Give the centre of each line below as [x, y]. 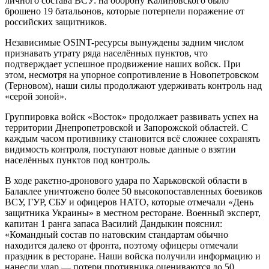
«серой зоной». [36, 96]
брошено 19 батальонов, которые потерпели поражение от [125, 11]
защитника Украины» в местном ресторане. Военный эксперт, [133, 213]
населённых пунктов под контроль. [77, 160]
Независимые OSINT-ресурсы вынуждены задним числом [124, 42]
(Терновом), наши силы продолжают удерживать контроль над [133, 85]
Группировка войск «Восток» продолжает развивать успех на [131, 116]
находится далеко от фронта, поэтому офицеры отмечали [122, 245]
